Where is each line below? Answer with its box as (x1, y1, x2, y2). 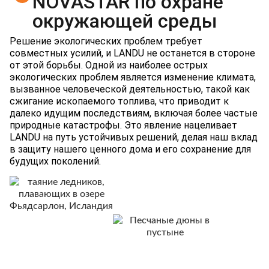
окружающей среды (32, 9, 218, 32)
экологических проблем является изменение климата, (10, 71, 256, 83)
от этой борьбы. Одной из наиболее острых (10, 59, 208, 71)
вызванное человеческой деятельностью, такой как (10, 83, 250, 95)
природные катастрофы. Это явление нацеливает (10, 119, 237, 131)
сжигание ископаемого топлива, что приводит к (10, 95, 229, 107)
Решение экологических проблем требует (10, 35, 202, 47)
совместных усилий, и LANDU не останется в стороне (10, 47, 255, 59)
